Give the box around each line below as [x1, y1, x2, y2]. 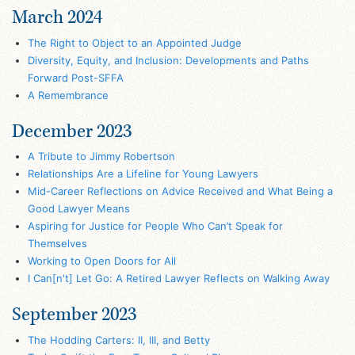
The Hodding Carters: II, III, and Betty [27, 333, 210, 346]
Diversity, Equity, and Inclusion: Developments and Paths [27, 53, 309, 67]
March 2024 [12, 5, 102, 30]
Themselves [27, 237, 87, 250]
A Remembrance [27, 88, 109, 101]
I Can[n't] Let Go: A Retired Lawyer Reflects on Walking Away [27, 272, 330, 285]
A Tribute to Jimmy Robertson [27, 150, 175, 163]
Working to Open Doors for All [27, 254, 176, 268]
